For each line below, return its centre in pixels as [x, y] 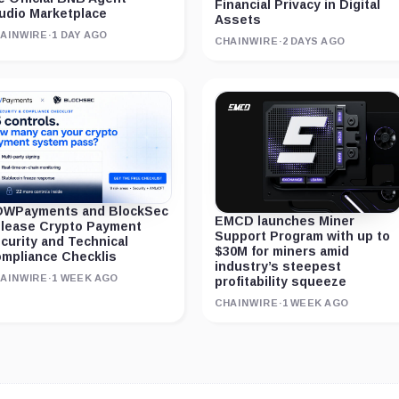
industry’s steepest [277, 266]
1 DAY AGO [80, 34]
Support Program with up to [302, 236]
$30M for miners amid [281, 251]
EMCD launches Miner [284, 220]
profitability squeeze [280, 281]
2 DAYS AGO [313, 41]
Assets [237, 20]
